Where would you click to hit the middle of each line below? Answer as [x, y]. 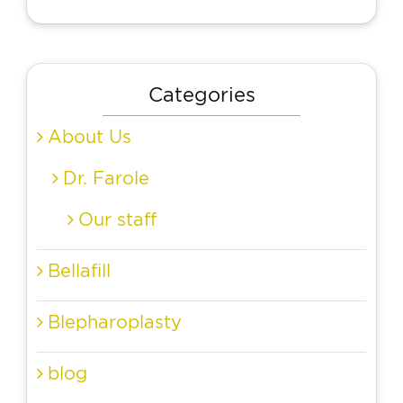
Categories [201, 94]
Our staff [117, 219]
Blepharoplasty [115, 322]
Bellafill [79, 271]
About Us [90, 137]
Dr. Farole [106, 178]
